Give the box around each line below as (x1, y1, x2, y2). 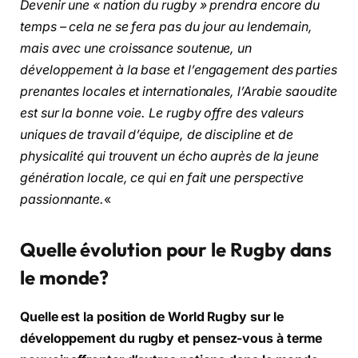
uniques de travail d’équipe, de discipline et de (20, 126, 294, 142)
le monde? (20, 265, 109, 289)
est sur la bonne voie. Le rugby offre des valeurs (20, 105, 304, 121)
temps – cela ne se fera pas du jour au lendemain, (20, 18, 313, 34)
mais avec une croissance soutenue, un (20, 40, 253, 56)
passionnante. (20, 191, 104, 207)
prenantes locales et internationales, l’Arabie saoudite (20, 83, 337, 99)
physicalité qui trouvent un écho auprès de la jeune (20, 148, 319, 164)
